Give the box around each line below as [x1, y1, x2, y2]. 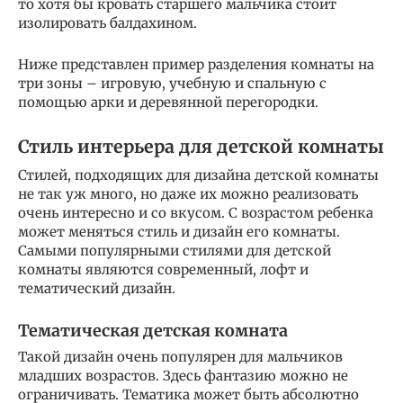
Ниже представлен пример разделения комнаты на [18, 55, 374, 73]
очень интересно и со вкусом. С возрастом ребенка [18, 203, 373, 221]
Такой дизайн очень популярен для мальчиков [18, 347, 343, 365]
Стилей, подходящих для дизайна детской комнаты [18, 166, 379, 184]
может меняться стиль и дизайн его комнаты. [18, 222, 340, 240]
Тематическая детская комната [18, 319, 288, 341]
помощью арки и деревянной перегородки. [18, 93, 318, 111]
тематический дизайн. [18, 279, 175, 297]
